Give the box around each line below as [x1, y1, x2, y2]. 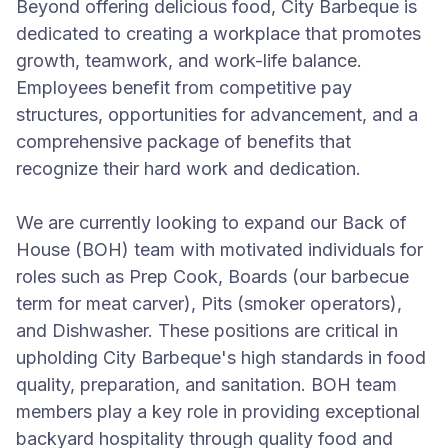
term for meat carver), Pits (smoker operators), [16, 293, 402, 314]
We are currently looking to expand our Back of [16, 212, 407, 233]
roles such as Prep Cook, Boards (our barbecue [16, 266, 409, 287]
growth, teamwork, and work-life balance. [16, 50, 362, 71]
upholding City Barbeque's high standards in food [16, 347, 426, 368]
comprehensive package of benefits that [16, 131, 351, 152]
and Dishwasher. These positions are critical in [16, 320, 398, 341]
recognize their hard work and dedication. [16, 158, 361, 179]
